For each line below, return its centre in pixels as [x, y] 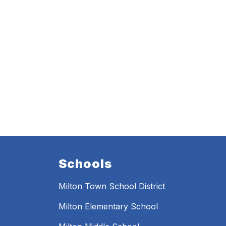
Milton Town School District [112, 186]
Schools [85, 164]
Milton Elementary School [108, 207]
